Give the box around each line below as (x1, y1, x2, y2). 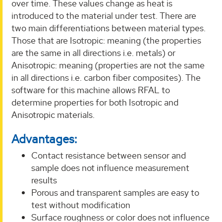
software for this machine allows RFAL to (11, 84, 170, 96)
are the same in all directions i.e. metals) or (11, 47, 175, 59)
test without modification (31, 199, 130, 211)
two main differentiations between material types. (11, 22, 206, 34)
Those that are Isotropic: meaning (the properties (11, 35, 201, 47)
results (31, 174, 57, 186)
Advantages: (11, 131, 77, 147)
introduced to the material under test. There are (11, 10, 196, 22)
